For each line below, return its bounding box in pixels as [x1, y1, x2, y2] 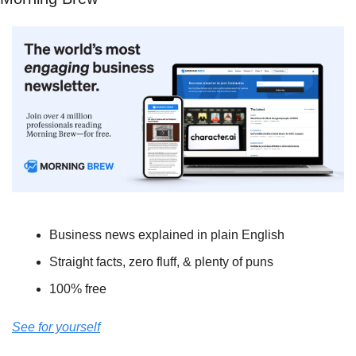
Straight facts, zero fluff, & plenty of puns [49, 255, 273, 269]
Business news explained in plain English [49, 228, 284, 242]
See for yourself [12, 320, 100, 335]
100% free [49, 282, 106, 296]
